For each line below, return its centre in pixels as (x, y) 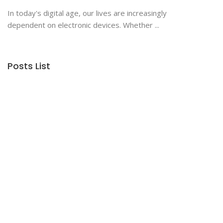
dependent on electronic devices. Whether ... (83, 25)
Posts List (29, 66)
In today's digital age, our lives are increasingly (87, 13)
